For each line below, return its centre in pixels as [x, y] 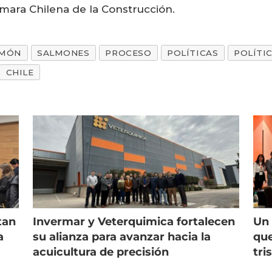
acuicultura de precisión [100, 252]
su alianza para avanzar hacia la [121, 237]
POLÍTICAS [193, 53]
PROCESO [128, 53]
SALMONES [63, 53]
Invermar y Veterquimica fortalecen [134, 222]
